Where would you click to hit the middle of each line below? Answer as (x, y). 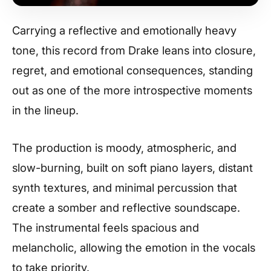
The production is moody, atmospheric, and (124, 147)
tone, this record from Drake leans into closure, (134, 50)
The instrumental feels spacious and (106, 227)
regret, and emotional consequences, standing (132, 70)
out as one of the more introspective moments (132, 90)
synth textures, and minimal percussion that (125, 187)
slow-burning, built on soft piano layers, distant (132, 167)
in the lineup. (45, 110)
